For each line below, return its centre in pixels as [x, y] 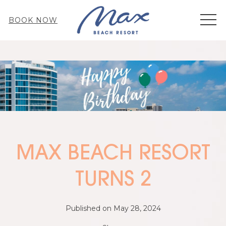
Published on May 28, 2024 [113, 208]
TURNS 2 [113, 180]
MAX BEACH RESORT [113, 154]
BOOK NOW [33, 20]
